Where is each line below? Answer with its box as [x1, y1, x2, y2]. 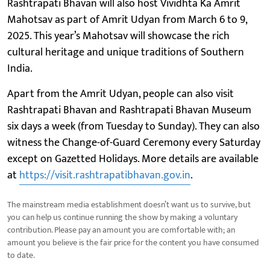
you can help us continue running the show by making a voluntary [7, 210, 237, 224]
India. [7, 59, 33, 78]
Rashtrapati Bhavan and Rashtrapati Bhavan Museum [7, 101, 251, 119]
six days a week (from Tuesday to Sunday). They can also [7, 117, 260, 136]
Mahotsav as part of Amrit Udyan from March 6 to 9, [7, 10, 247, 29]
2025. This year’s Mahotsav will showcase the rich [7, 27, 230, 45]
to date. [7, 248, 35, 262]
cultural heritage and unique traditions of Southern [7, 43, 244, 61]
